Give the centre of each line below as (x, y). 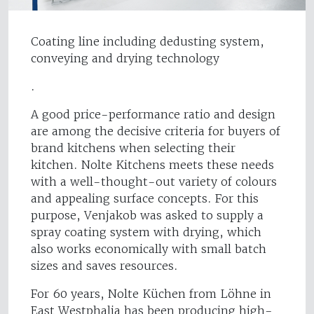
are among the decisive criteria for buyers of (156, 131)
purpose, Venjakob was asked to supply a (147, 216)
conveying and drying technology (125, 59)
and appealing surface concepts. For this (145, 199)
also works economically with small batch (149, 249)
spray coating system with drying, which (146, 232)
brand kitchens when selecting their (133, 148)
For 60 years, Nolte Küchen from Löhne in (151, 294)
